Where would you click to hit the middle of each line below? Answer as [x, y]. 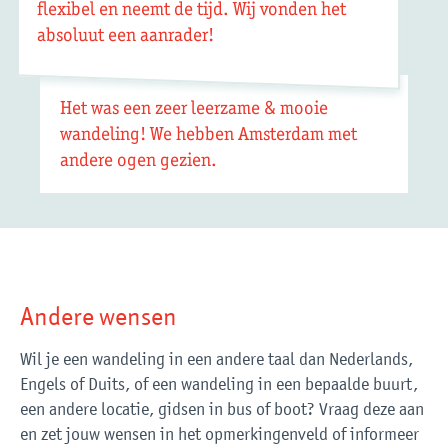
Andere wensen [98, 316]
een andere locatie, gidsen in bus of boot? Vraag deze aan [222, 409]
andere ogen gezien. [138, 160]
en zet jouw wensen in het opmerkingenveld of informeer [219, 434]
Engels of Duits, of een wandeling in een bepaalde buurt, [219, 384]
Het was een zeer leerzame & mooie [194, 108]
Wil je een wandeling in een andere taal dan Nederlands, [216, 359]
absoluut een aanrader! [126, 35]
